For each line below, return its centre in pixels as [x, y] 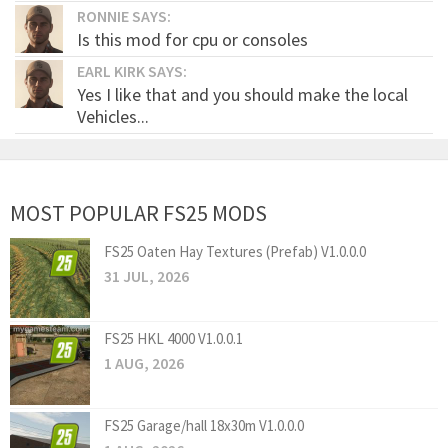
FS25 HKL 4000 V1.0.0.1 [173, 338]
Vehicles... [113, 116]
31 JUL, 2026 [146, 275]
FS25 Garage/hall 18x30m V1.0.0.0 [204, 425]
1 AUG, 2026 [144, 362]
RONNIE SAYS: [124, 15]
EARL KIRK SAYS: [132, 70]
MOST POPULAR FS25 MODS [138, 212]
